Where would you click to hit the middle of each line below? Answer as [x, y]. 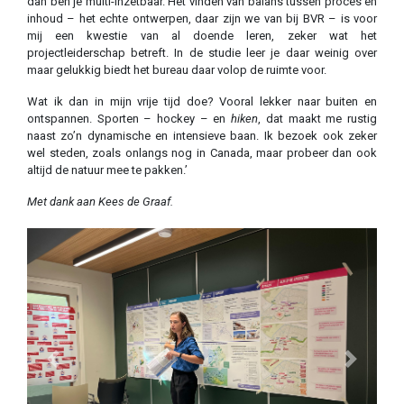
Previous [74, 366]
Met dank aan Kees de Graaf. [100, 201]
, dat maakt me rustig [318, 118]
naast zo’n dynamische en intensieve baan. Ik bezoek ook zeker [202, 135]
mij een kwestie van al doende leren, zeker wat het [202, 35]
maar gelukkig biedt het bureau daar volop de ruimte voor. [177, 69]
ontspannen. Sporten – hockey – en [129, 118]
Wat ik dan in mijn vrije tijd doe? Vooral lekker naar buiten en [202, 101]
